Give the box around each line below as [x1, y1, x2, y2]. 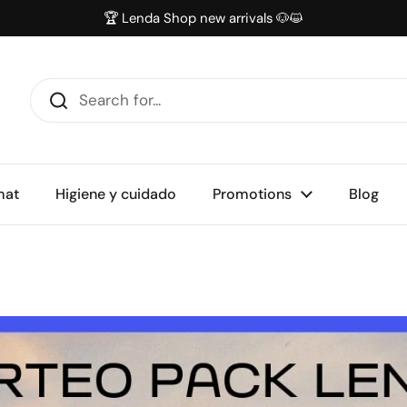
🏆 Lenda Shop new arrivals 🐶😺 [103, 9, 303, 27]
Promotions [213, 184, 292, 203]
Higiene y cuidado [55, 184, 176, 203]
